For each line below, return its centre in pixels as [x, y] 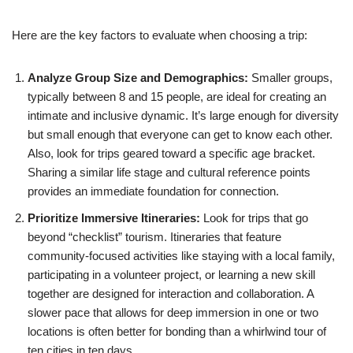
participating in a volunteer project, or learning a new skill [171, 274]
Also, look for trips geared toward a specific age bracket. [171, 153]
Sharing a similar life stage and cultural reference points [169, 172]
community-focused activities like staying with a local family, [181, 255]
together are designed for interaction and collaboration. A [171, 293]
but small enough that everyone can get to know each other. [180, 134]
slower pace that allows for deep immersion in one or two [173, 312]
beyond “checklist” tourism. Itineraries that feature [154, 236]
